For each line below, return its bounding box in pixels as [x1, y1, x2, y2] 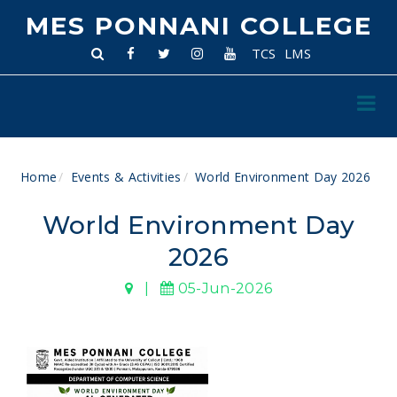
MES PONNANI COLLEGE [25, 11, 372, 41]
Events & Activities [70, 168, 182, 185]
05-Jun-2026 [174, 280, 273, 297]
